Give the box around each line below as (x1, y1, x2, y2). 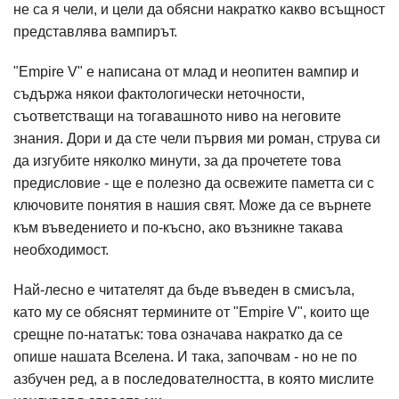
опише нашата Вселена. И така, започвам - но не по (13, 349, 357, 364)
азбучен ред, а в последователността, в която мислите (13, 371, 374, 387)
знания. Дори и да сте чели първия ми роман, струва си (13, 131, 380, 146)
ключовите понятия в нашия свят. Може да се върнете (13, 198, 371, 213)
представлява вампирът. (13, 24, 181, 39)
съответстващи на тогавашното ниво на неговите (13, 109, 341, 124)
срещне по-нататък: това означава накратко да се (13, 327, 343, 342)
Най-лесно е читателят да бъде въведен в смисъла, (13, 282, 354, 297)
